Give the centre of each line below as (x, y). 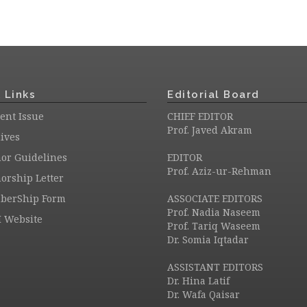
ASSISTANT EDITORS (215, 267)
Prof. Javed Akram (210, 130)
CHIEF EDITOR (200, 116)
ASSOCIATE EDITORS (215, 198)
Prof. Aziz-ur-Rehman (219, 171)
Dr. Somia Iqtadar (208, 240)
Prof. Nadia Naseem (214, 212)
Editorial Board (213, 95)
